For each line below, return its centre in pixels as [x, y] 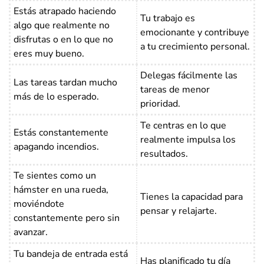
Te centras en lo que [183, 125]
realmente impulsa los [188, 139]
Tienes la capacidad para [192, 197]
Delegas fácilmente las [189, 75]
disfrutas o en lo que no [63, 39]
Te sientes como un [55, 175]
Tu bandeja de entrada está [71, 254]
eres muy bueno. [49, 53]
